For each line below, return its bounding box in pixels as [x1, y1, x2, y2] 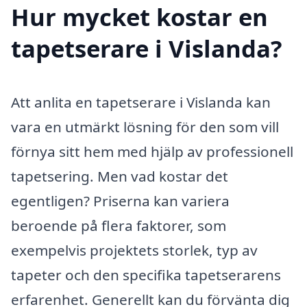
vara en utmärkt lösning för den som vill [11, 116, 279, 136]
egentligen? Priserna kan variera [11, 191, 230, 210]
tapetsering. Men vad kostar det [11, 166, 228, 186]
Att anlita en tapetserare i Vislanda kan [11, 92, 271, 112]
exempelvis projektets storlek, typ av [11, 240, 258, 260]
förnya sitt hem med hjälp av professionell [11, 141, 293, 161]
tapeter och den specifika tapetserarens [11, 265, 281, 284]
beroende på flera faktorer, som [11, 215, 226, 235]
